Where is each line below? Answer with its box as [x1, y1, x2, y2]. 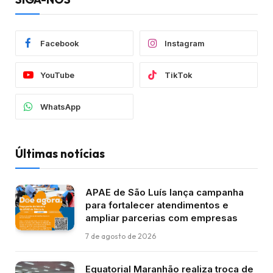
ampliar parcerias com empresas [85, 212, 238, 224]
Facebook [40, 38, 79, 49]
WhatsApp [40, 102, 80, 112]
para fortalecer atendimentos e [85, 199, 229, 211]
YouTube [40, 70, 74, 80]
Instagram [165, 38, 205, 49]
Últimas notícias [15, 146, 105, 161]
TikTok [165, 70, 193, 80]
